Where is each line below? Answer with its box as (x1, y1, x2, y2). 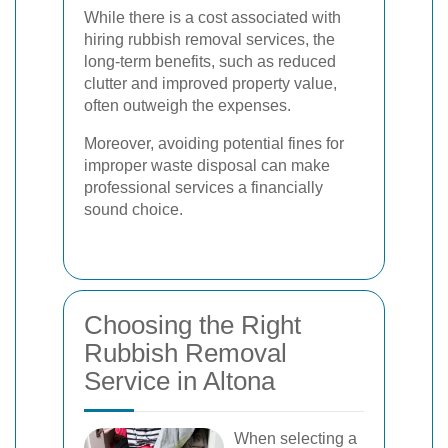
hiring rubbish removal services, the (84, 31, 335, 48)
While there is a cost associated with (84, 9, 341, 26)
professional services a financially (84, 179, 323, 196)
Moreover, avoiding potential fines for (84, 135, 344, 152)
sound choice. (84, 201, 183, 218)
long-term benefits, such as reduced (84, 53, 336, 70)
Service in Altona (84, 366, 275, 396)
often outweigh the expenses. (84, 97, 291, 114)
